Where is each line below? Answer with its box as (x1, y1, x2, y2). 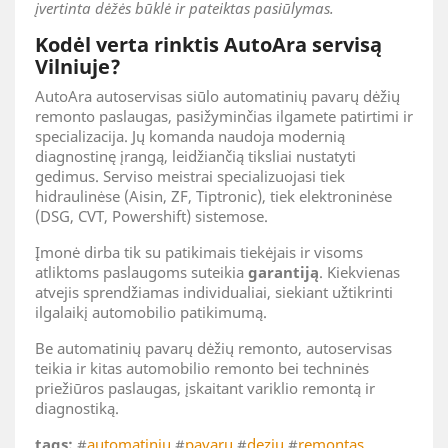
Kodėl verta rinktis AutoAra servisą (35, 30, 382, 58)
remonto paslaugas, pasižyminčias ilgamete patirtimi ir (35, 105, 413, 126)
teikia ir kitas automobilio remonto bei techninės (35, 357, 369, 378)
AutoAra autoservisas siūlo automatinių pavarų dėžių (35, 85, 400, 106)
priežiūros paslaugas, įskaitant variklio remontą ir (35, 377, 375, 398)
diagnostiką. (35, 397, 119, 418)
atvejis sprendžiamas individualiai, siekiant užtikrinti (35, 281, 393, 302)
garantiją (248, 261, 319, 282)
